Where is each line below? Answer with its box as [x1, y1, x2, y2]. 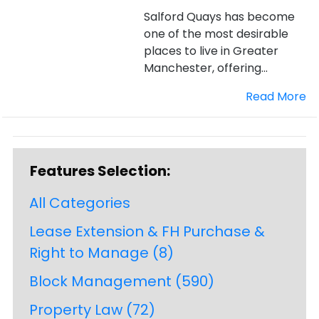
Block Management [29, 271, 172, 291]
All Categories [29, 193, 130, 213]
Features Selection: [30, 161, 170, 181]
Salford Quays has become [144, 9, 296, 25]
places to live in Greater [144, 43, 279, 59]
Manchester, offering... [144, 60, 268, 76]
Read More [245, 88, 306, 105]
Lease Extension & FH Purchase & [29, 221, 265, 241]
